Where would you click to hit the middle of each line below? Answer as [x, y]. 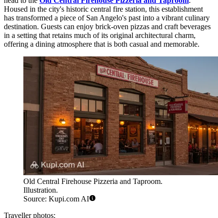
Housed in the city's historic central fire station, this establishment [103, 9]
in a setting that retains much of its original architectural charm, [100, 36]
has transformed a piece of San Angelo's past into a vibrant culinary [107, 18]
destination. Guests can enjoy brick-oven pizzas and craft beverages [107, 27]
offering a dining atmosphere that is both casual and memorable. [102, 44]
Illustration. [41, 190]
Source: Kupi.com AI [56, 199]
